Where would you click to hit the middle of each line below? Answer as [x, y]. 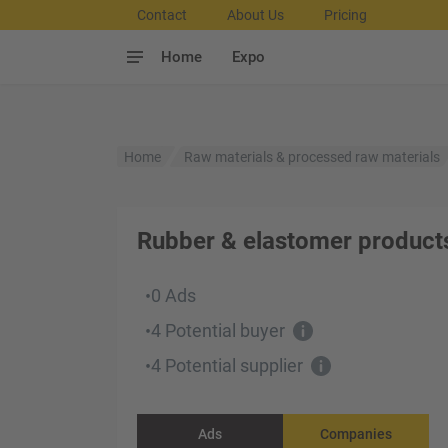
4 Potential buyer [218, 330]
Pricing [345, 15]
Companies [356, 434]
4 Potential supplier [227, 365]
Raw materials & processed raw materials [312, 156]
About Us [255, 15]
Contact [162, 15]
